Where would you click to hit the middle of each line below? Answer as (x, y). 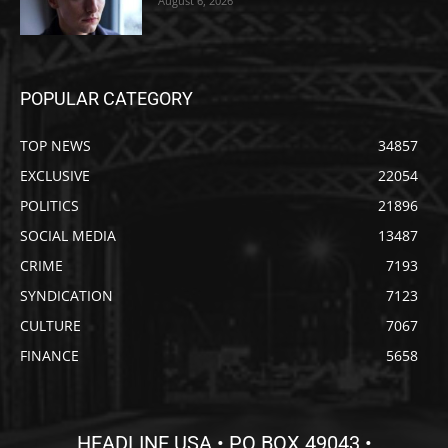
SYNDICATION (66, 296)
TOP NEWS (55, 146)
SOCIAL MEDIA (68, 236)
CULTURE (50, 326)
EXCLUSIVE (55, 176)
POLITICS (49, 206)
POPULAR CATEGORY (106, 99)
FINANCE (49, 356)
